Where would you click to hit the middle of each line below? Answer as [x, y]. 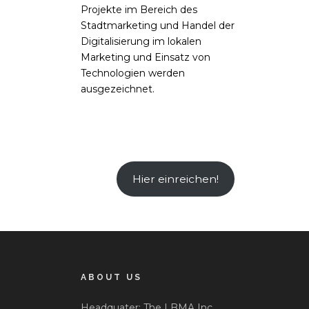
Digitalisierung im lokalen [141, 42]
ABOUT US [111, 278]
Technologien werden [133, 73]
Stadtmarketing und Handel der [158, 26]
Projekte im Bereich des [139, 10]
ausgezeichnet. [118, 89]
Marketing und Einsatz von [146, 58]
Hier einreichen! [176, 179]
